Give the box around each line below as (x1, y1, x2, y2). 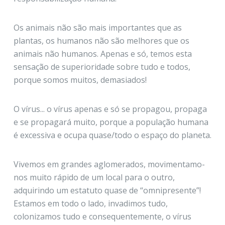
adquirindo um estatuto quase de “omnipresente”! (13, 185, 201, 196)
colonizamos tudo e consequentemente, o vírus (13, 211, 191, 222)
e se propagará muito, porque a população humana (13, 117, 208, 128)
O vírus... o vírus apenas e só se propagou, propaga (13, 103, 207, 115)
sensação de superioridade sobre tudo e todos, (13, 61, 190, 73)
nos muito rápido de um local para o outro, (13, 172, 175, 183)
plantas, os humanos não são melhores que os (13, 35, 189, 47)
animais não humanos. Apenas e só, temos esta (13, 48, 192, 60)
